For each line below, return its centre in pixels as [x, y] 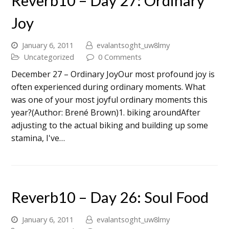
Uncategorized [49, 56]
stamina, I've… [38, 138]
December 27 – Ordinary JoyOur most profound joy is [113, 74]
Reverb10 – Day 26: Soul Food [110, 197]
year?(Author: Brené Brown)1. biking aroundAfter [106, 112]
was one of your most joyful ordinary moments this [110, 99]
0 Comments [120, 56]
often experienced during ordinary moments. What [109, 87]
